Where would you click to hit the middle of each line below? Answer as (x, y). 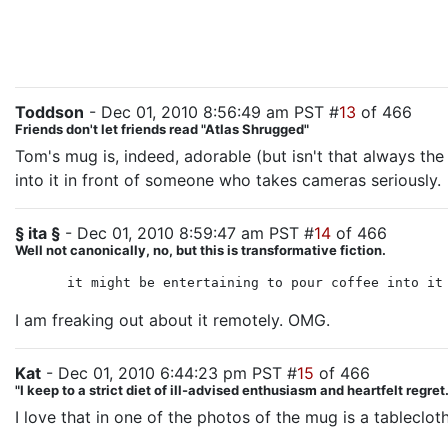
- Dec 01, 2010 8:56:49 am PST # (211, 112)
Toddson (49, 112)
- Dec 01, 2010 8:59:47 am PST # (187, 233)
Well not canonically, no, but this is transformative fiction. (200, 250)
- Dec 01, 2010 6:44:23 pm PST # (169, 373)
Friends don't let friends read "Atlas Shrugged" (162, 129)
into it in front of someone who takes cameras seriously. (228, 180)
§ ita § (37, 233)
